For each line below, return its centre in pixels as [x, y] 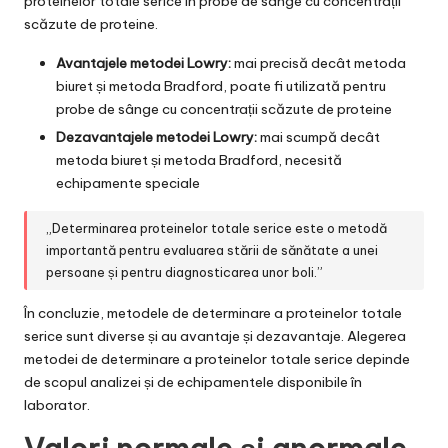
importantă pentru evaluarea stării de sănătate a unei [212, 250]
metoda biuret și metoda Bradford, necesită [199, 159]
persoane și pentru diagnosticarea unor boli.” [185, 272]
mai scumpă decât [318, 136]
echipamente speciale [128, 182]
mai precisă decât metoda [318, 62]
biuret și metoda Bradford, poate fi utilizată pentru [221, 85]
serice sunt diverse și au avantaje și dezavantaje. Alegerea [215, 335]
